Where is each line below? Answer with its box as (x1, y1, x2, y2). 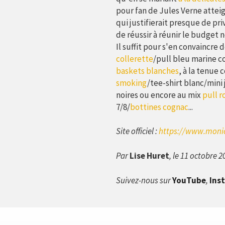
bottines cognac (130, 101, 188, 113)
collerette (116, 53, 153, 64)
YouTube (172, 175, 206, 186)
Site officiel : (116, 126, 159, 137)
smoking (116, 77, 147, 88)
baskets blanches (116, 65, 179, 76)
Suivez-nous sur (116, 175, 172, 186)
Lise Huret (129, 150, 169, 161)
